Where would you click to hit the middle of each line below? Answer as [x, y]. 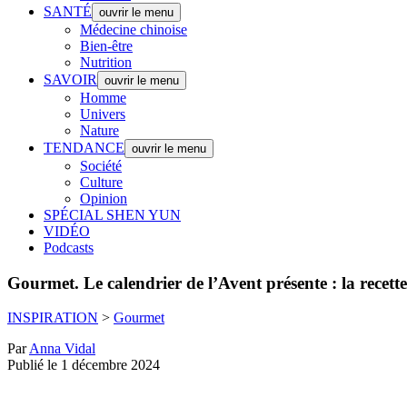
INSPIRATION [53, 318]
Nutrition [106, 62]
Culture [101, 182]
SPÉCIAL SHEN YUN [112, 215]
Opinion [104, 199]
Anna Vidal [62, 349]
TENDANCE [84, 148]
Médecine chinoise [134, 30]
